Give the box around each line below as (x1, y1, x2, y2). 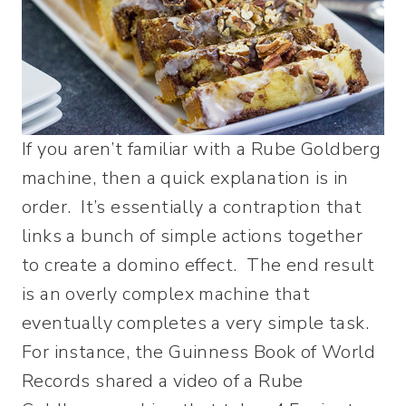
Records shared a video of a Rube (22, 368, 304, 393)
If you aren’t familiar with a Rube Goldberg (22, 136, 382, 161)
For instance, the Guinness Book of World (22, 339, 375, 364)
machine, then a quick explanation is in (22, 165, 349, 190)
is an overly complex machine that (22, 281, 311, 306)
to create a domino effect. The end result (22, 252, 375, 277)
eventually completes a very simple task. (22, 310, 374, 335)
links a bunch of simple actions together (22, 223, 362, 248)
